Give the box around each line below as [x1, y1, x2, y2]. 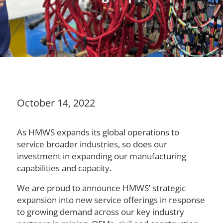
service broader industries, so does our [16, 138, 167, 150]
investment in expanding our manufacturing [16, 150, 186, 162]
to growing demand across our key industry [16, 206, 184, 218]
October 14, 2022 [16, 96, 95, 110]
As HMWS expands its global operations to [16, 126, 179, 138]
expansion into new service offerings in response [16, 194, 205, 206]
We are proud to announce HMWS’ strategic [16, 182, 186, 194]
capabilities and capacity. [16, 162, 111, 174]
